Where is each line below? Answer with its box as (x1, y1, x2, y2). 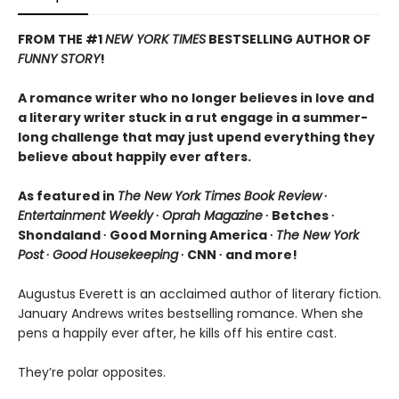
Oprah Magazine (162, 206, 263, 224)
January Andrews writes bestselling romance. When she (18, 304, 363, 322)
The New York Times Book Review (118, 186, 322, 205)
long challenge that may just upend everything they (18, 127, 375, 146)
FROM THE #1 (18, 29, 105, 48)
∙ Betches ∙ (263, 206, 335, 224)
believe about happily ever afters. (18, 147, 251, 166)
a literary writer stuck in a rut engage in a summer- (18, 108, 368, 126)
